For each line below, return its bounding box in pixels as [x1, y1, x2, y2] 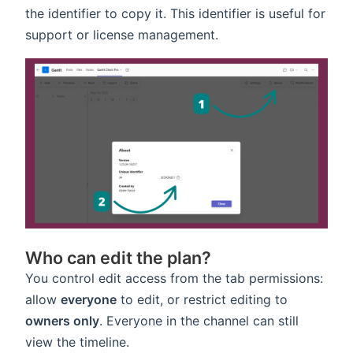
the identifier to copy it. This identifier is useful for [25, 5, 325, 21]
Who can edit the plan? [25, 247, 212, 268]
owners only [25, 312, 99, 329]
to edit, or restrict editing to [117, 291, 288, 307]
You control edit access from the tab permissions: [25, 269, 323, 286]
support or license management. [25, 26, 218, 43]
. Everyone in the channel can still [99, 312, 299, 329]
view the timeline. [25, 333, 129, 350]
